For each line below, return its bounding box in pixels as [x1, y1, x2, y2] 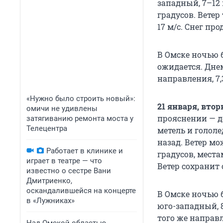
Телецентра [26, 124, 67, 133]
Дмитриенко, [26, 176, 72, 185]
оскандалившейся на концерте [26, 186, 136, 195]
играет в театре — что [26, 156, 102, 165]
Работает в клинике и [46, 146, 123, 155]
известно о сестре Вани [26, 166, 111, 175]
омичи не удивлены [26, 104, 98, 113]
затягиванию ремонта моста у [26, 114, 133, 123]
